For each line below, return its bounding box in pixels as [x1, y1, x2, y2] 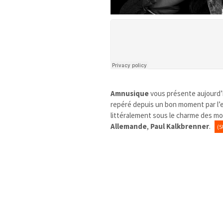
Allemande [111, 121, 147, 131]
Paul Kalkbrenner [150, 121, 210, 131]
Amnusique [111, 88, 149, 98]
